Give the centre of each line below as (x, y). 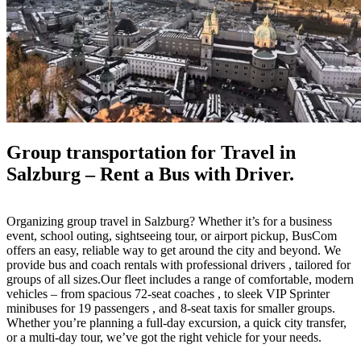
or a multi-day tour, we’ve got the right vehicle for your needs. (164, 337)
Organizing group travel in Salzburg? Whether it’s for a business (169, 221)
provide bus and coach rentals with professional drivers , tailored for (178, 264)
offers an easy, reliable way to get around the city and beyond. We (174, 250)
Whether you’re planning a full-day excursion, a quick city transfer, (176, 322)
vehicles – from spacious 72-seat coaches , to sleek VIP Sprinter (168, 293)
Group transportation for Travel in (151, 152)
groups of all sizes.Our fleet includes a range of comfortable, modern (180, 279)
